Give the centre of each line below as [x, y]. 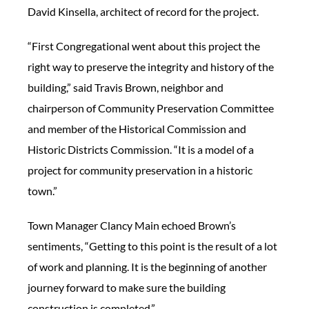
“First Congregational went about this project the [144, 46]
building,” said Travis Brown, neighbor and [126, 87]
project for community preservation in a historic [140, 170]
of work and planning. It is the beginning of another [147, 266]
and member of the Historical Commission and [137, 128]
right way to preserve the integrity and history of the [151, 66]
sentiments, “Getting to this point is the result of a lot [152, 246]
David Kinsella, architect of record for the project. [143, 11]
